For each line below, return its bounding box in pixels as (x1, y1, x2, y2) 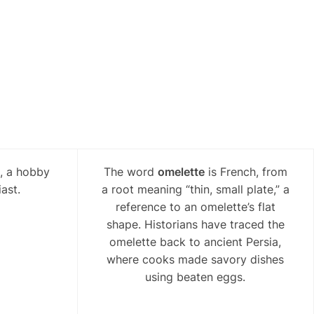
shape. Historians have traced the (106, 217, 285, 232)
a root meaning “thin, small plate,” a (101, 182, 289, 197)
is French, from (204, 165, 287, 179)
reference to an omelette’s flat (115, 200, 275, 214)
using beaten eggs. (145, 270, 245, 285)
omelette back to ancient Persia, (109, 235, 281, 250)
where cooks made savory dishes (107, 252, 284, 267)
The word (103, 165, 158, 179)
